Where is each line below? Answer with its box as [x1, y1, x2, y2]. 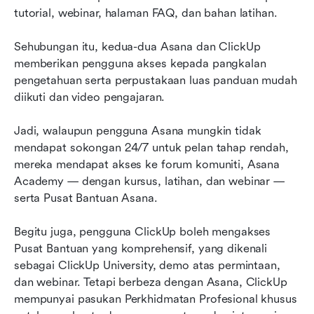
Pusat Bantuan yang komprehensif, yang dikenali [14, 242, 268, 256]
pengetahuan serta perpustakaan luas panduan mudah [14, 74, 297, 88]
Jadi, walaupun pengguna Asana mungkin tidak [14, 124, 261, 138]
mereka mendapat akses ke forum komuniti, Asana [14, 158, 280, 172]
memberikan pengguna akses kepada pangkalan [14, 57, 266, 71]
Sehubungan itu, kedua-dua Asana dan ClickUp [14, 40, 261, 54]
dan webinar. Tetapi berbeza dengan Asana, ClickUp [14, 275, 287, 289]
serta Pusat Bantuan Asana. [14, 191, 158, 205]
